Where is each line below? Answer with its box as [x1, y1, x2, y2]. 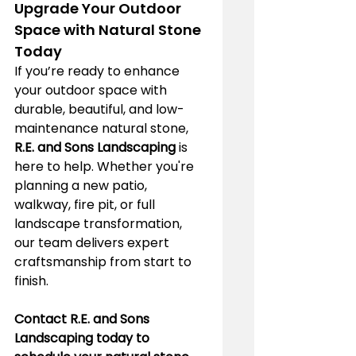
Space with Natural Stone [14, 19, 204, 40]
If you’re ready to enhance [14, 61, 183, 80]
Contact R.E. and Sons [14, 309, 153, 328]
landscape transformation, [14, 214, 185, 233]
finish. [14, 271, 48, 290]
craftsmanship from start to [14, 252, 195, 271]
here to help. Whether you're [14, 157, 197, 176]
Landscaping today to [14, 328, 153, 347]
